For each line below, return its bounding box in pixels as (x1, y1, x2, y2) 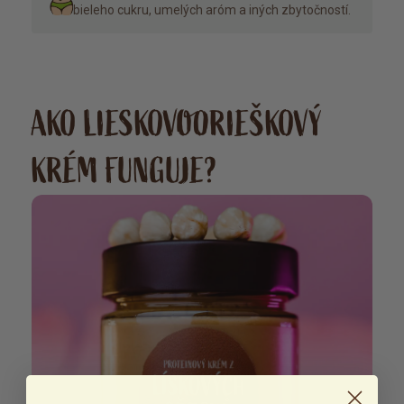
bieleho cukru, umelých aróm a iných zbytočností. (72, 2, 351, 17)
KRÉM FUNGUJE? (32, 149, 217, 193)
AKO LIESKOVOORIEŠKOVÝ (32, 102, 323, 146)
